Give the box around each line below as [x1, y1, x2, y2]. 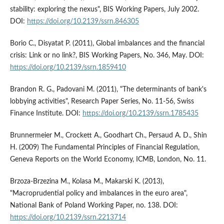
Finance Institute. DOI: [9, 110, 82, 117]
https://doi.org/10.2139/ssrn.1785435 [82, 110, 198, 117]
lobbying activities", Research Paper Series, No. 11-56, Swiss [9, 98, 194, 105]
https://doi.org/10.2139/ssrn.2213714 [9, 214, 126, 221]
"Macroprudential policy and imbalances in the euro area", [9, 190, 187, 197]
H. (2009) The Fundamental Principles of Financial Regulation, [9, 144, 199, 151]
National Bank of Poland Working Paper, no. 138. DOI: [9, 202, 178, 209]
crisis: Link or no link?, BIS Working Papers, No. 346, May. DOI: [9, 52, 204, 59]
